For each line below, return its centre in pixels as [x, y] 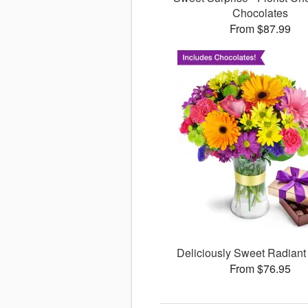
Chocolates [261, 13]
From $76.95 [261, 269]
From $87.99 [261, 29]
